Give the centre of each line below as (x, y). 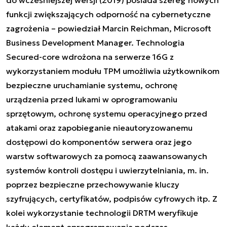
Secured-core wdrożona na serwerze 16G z (90, 56)
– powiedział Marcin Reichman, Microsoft (130, 28)
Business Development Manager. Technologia (95, 42)
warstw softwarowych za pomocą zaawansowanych (107, 156)
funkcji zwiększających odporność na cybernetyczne (108, 14)
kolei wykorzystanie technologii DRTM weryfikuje (102, 213)
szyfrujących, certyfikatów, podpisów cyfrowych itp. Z (112, 198)
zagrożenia (28, 28)
